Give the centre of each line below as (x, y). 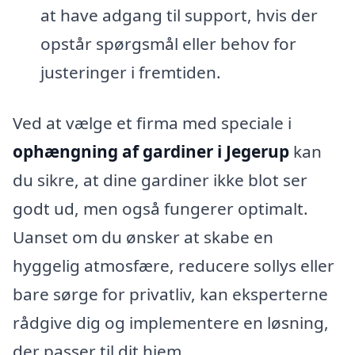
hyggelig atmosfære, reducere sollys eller (174, 265)
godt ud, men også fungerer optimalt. (160, 208)
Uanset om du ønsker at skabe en (143, 237)
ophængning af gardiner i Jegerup (151, 151)
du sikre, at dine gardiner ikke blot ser (160, 179)
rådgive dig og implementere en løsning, (171, 322)
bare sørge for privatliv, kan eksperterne (170, 294)
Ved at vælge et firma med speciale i (152, 122)
